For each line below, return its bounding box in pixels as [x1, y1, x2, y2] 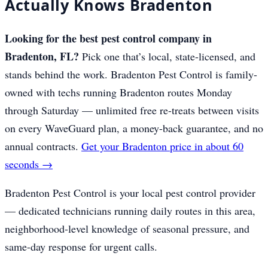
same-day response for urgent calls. [5, 239, 157, 254]
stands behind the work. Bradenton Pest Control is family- [5, 67, 257, 82]
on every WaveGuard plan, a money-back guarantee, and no [5, 121, 263, 136]
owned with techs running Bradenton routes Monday [5, 85, 232, 100]
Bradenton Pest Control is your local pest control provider [5, 185, 255, 200]
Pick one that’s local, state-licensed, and [79, 49, 255, 64]
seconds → [5, 157, 53, 172]
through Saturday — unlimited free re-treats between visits [5, 103, 259, 118]
